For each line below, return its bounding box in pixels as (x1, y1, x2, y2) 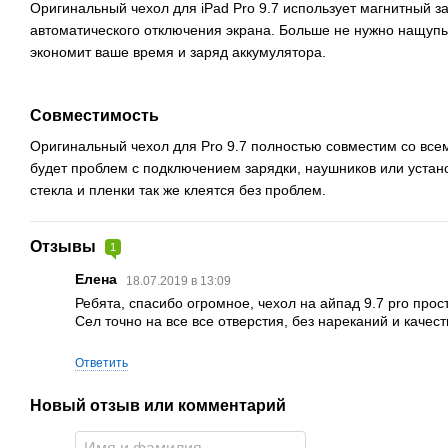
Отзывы (30, 238, 100, 256)
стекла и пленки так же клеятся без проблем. (30, 182, 326, 199)
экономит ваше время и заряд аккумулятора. (30, 43, 326, 60)
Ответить (75, 355, 128, 370)
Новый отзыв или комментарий (30, 396, 286, 414)
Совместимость (30, 107, 159, 125)
